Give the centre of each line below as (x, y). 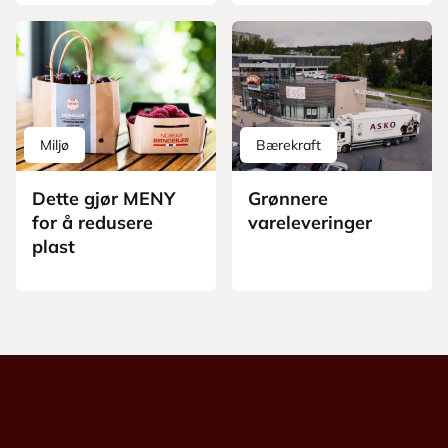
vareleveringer (310, 223)
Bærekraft (288, 145)
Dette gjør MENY (103, 199)
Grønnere (288, 199)
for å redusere (92, 223)
